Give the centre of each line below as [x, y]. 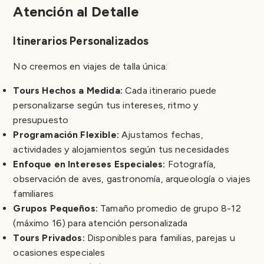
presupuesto [41, 120]
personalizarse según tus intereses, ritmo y [106, 105]
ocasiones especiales [59, 252]
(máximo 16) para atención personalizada [100, 223]
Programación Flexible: [66, 134]
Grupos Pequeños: [55, 208]
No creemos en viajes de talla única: [90, 66]
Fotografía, [191, 164]
